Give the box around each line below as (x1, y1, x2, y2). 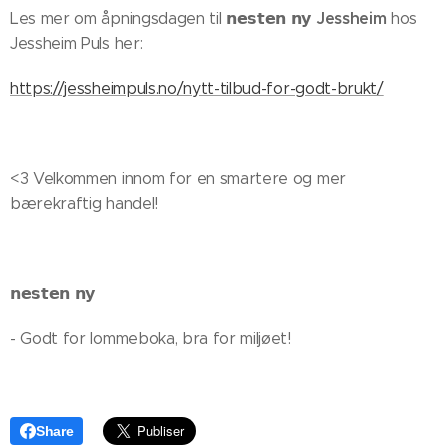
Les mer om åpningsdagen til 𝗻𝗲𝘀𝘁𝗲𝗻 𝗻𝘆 (10, 9, 316, 29)
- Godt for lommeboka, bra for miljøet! (10, 329, 291, 349)
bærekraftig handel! (10, 194, 158, 214)
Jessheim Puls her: (10, 34, 147, 54)
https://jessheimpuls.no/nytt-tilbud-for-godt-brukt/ (10, 79, 384, 99)
